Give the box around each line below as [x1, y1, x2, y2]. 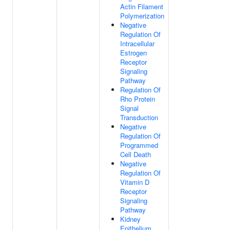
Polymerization [120, 11, 164, 21]
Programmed [120, 140, 158, 150]
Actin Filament [120, 2, 163, 11]
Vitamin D [120, 177, 149, 187]
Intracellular [120, 39, 155, 48]
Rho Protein [120, 94, 155, 104]
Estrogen [120, 48, 147, 57]
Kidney [120, 214, 141, 224]
